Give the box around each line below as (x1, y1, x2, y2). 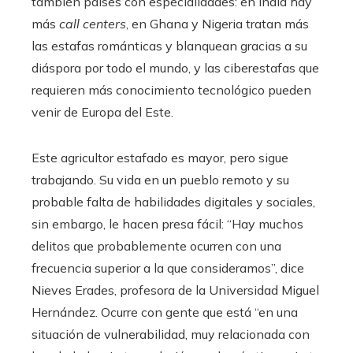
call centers (59, 15, 126, 32)
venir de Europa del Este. (32, 103, 173, 120)
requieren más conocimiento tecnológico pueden (32, 81, 311, 98)
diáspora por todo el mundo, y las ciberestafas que (32, 59, 319, 76)
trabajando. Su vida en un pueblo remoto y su (32, 171, 289, 188)
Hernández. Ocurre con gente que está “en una (32, 303, 298, 320)
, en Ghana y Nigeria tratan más (126, 15, 309, 32)
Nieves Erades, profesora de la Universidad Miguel (32, 281, 319, 298)
